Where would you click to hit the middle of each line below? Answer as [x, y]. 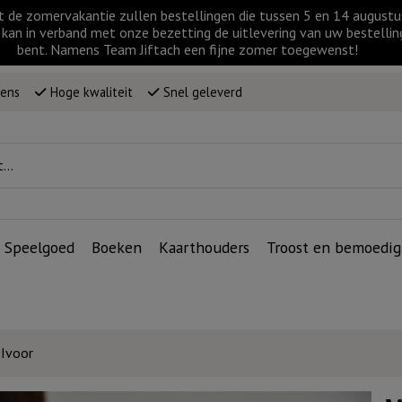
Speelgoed [39, 248]
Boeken [116, 248]
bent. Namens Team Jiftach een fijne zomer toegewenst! [187, 49]
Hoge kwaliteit [90, 92]
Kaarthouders [204, 248]
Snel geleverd [201, 92]
